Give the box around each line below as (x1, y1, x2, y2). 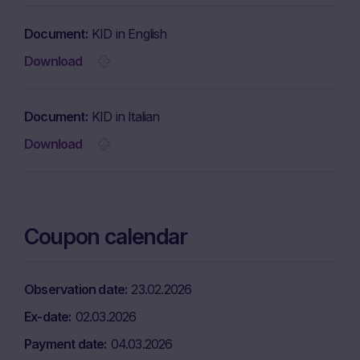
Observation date (24, 281, 125, 297)
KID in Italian (91, 108, 160, 125)
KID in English (91, 26, 167, 42)
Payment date (24, 336, 104, 352)
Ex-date (24, 309, 69, 325)
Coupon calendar (24, 223, 187, 250)
